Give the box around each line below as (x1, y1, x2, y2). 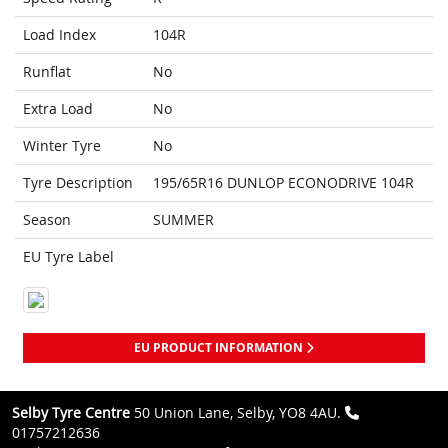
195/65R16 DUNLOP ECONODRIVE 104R (153, 173, 414, 193)
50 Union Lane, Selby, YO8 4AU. (130, 403, 345, 423)
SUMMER (153, 210, 214, 230)
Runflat (23, 62, 71, 82)
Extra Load (23, 99, 93, 119)
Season (23, 210, 71, 230)
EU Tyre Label (23, 247, 114, 267)
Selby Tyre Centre (12, 403, 130, 423)
